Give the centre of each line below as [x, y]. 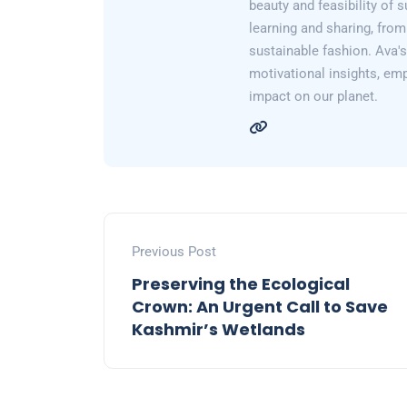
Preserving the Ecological [241, 284]
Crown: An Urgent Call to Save [260, 307]
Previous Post [174, 252]
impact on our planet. [313, 97]
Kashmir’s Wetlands [218, 330]
